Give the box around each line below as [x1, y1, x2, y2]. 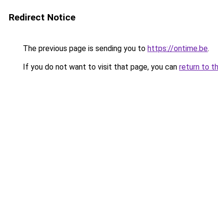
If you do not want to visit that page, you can [21, 62, 179, 72]
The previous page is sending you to [21, 44, 147, 53]
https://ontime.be [147, 44, 208, 53]
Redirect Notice [9, 12, 75, 23]
